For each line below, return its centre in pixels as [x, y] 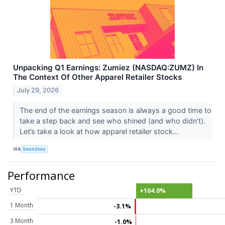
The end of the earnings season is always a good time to [115, 110]
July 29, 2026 [38, 90]
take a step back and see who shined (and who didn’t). [112, 121]
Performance [41, 175]
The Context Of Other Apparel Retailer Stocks [97, 77]
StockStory [34, 149]
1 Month [22, 205]
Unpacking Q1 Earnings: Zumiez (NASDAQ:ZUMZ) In [108, 68]
